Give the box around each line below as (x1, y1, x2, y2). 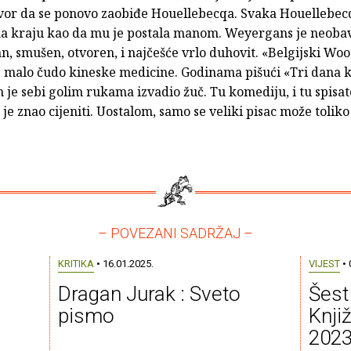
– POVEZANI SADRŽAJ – (98, 224, 253, 241)
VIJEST (308, 257, 340, 270)
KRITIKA (57, 257, 94, 270)
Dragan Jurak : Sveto (57, 281, 241, 306)
